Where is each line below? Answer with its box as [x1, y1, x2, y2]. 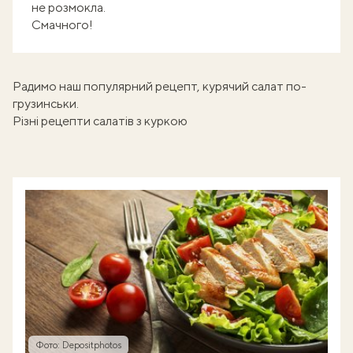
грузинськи [13, 96, 76, 111]
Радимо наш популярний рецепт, [13, 79, 203, 94]
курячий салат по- [203, 79, 307, 94]
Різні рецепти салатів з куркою [13, 113, 188, 128]
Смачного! [32, 17, 93, 32]
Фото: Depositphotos [35, 340, 121, 351]
